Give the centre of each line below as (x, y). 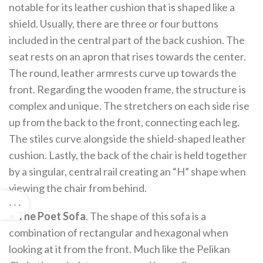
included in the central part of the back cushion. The (127, 40)
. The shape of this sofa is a (146, 216)
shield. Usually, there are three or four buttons (114, 23)
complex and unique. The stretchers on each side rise (129, 106)
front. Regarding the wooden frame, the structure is (127, 89)
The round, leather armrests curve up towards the (123, 73)
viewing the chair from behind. (78, 188)
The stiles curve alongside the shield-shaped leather (127, 139)
